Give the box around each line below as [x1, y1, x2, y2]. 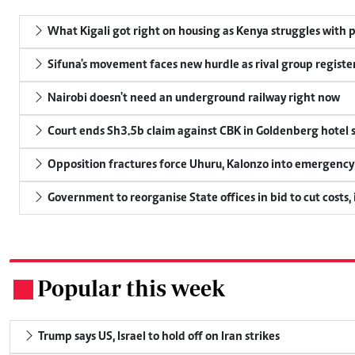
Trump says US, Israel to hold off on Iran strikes [36, 330, 280, 343]
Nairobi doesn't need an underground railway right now [45, 92, 340, 105]
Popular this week [37, 275, 225, 301]
